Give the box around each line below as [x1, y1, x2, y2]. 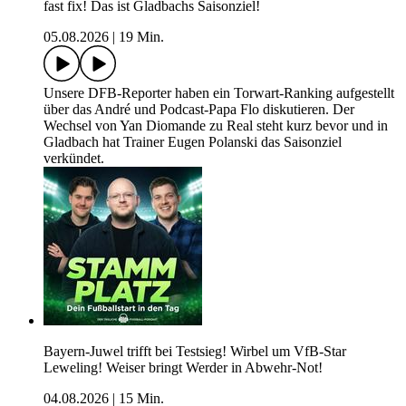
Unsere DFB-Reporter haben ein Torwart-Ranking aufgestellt [43, 85, 394, 101]
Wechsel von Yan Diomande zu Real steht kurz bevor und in [43, 118, 388, 134]
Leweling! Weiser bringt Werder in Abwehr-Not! [43, 360, 323, 376]
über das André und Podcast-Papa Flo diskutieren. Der [43, 101, 354, 118]
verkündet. [43, 150, 104, 167]
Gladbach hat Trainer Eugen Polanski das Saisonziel [43, 134, 342, 150]
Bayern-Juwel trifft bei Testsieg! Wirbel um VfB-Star [43, 343, 346, 360]
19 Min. [119, 29, 164, 45]
